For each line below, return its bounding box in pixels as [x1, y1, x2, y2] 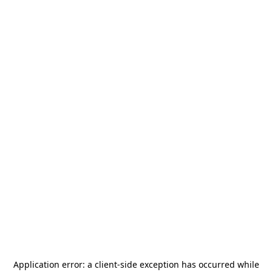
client [94, 259, 117, 270]
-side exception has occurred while [117, 259, 259, 270]
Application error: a [13, 259, 95, 270]
